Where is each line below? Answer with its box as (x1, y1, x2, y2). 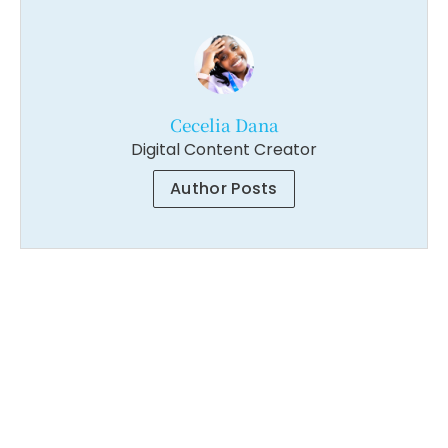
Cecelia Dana (169, 112, 279, 138)
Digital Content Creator (131, 138, 317, 162)
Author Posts (170, 177, 278, 201)
